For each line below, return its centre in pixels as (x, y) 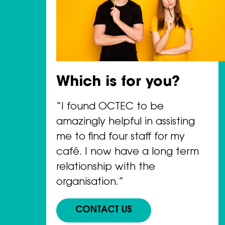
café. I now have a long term (128, 152)
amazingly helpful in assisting (126, 122)
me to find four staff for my (121, 137)
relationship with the (106, 167)
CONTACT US (104, 211)
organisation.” (90, 182)
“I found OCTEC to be (110, 107)
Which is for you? (118, 82)
